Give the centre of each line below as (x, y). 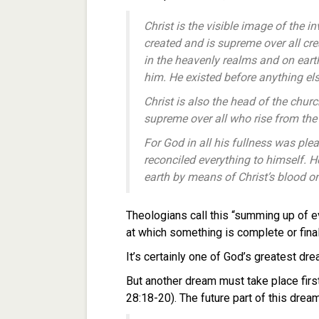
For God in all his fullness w (213, 143)
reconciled (171, 160)
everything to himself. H (257, 160)
